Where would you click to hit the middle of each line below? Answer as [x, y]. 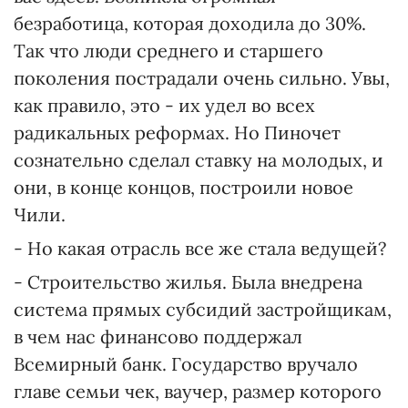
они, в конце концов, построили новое [184, 187]
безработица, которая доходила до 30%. [190, 23]
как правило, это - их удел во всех [164, 105]
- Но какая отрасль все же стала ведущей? [200, 248]
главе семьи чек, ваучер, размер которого [198, 391]
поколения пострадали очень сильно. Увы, [202, 78]
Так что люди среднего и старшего [168, 51]
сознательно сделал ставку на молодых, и [199, 160]
